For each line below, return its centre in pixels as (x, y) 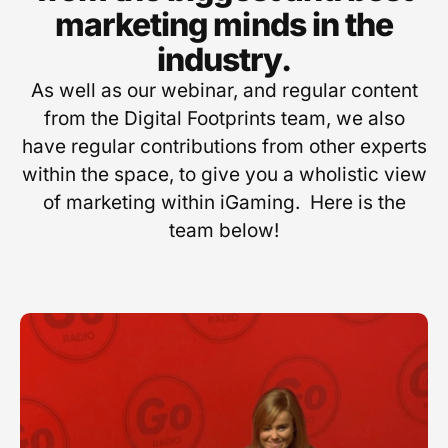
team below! (224, 230)
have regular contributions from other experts (224, 146)
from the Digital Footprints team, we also (224, 118)
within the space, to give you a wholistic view (224, 174)
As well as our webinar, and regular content (224, 90)
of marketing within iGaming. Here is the (224, 202)
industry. (224, 59)
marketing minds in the (224, 24)
